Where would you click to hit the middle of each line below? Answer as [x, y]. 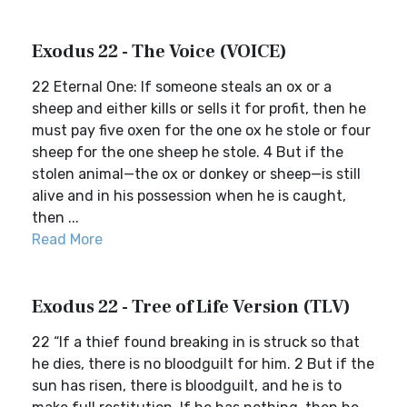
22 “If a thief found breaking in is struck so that [196, 342]
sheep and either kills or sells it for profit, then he [199, 109]
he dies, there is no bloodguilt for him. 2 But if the [203, 364]
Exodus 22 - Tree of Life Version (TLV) [191, 307]
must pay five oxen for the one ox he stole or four [201, 130]
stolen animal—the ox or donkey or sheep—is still [196, 174]
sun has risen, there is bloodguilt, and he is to [187, 386]
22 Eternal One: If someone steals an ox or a [182, 87]
